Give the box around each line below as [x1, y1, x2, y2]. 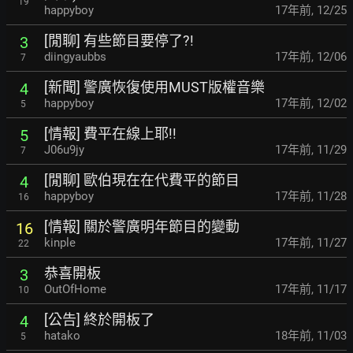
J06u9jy [44, 143, 84, 158]
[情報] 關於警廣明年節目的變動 [44, 218, 240, 236]
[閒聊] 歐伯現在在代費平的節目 [44, 172, 240, 189]
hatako [44, 329, 80, 344]
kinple [44, 236, 76, 251]
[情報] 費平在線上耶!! [44, 125, 176, 143]
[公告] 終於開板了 [44, 311, 154, 329]
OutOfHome [44, 282, 106, 297]
